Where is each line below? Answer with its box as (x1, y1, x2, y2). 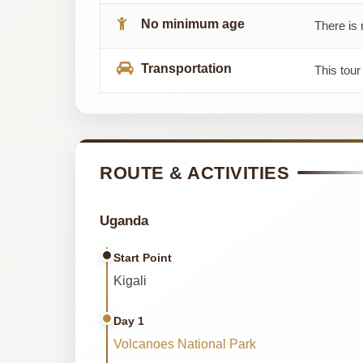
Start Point (113, 250, 172, 264)
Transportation (141, 61, 232, 75)
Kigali (113, 273, 147, 288)
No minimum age (141, 16, 245, 31)
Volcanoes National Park (113, 336, 256, 351)
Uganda (100, 212, 148, 228)
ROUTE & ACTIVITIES (100, 162, 289, 183)
